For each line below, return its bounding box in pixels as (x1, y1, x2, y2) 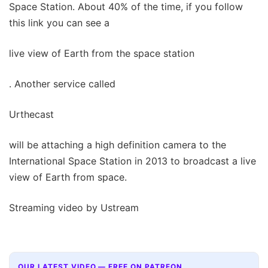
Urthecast (9, 108, 54, 120)
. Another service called (9, 77, 115, 90)
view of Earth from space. (9, 170, 127, 183)
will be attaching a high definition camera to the (9, 138, 226, 151)
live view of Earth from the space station (9, 47, 194, 59)
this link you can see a (9, 16, 109, 29)
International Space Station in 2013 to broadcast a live (9, 154, 256, 167)
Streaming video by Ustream (9, 201, 139, 214)
